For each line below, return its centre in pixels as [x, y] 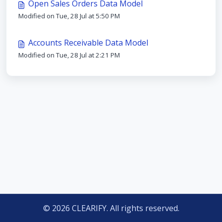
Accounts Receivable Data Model [88, 43]
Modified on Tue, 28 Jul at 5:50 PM [69, 16]
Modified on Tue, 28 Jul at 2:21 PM [69, 55]
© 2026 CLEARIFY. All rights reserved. [111, 208]
